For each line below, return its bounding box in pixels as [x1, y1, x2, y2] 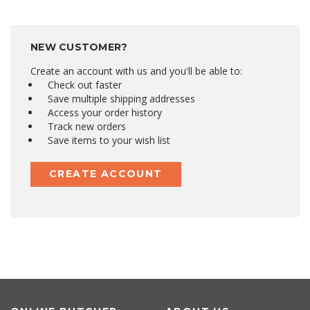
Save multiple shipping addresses [47, 91, 195, 105]
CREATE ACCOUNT [49, 167, 163, 181]
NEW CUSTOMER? [30, 40, 128, 53]
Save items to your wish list [47, 133, 170, 147]
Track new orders [47, 119, 126, 133]
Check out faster [47, 77, 122, 91]
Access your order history [47, 105, 162, 119]
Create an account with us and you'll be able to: [30, 64, 242, 77]
